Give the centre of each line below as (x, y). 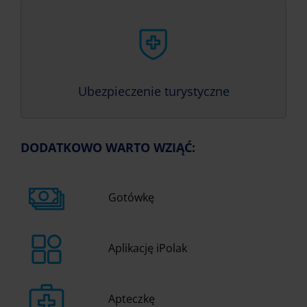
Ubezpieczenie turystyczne (153, 91)
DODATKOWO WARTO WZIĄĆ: (108, 147)
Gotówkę (132, 197)
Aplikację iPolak (148, 248)
